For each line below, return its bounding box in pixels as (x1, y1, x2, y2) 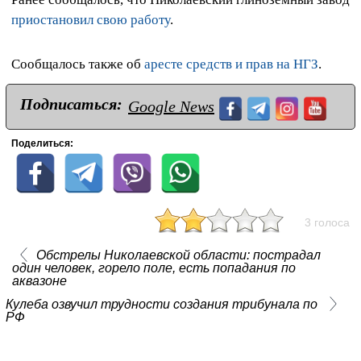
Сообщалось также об (11, 56, 144, 73)
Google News (128, 98, 214, 116)
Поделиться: (11, 138, 73, 150)
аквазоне (11, 274, 67, 288)
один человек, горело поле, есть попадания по (11, 261, 296, 276)
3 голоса (305, 216, 350, 230)
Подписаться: (20, 95, 122, 114)
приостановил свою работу (11, 12, 170, 28)
